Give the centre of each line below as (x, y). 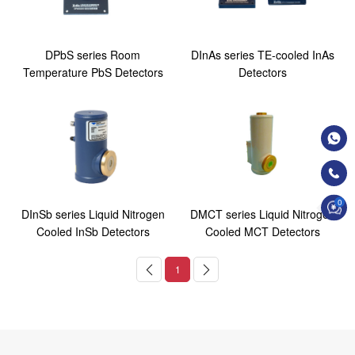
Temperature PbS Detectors (93, 72)
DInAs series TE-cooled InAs (262, 55)
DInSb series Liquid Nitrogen (93, 214)
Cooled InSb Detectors (93, 231)
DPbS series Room (93, 55)
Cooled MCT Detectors (262, 231)
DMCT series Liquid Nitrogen (262, 214)
